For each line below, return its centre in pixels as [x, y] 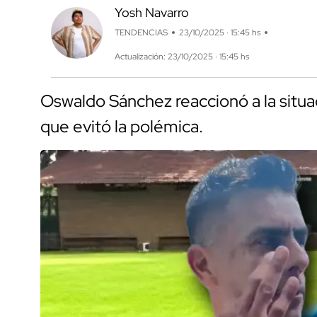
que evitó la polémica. [122, 127]
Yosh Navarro [151, 13]
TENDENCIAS [141, 33]
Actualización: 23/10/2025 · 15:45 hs [181, 57]
